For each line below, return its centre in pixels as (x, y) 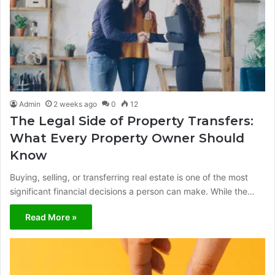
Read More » (51, 217)
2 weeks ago (75, 104)
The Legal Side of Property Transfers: (132, 121)
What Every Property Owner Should (127, 138)
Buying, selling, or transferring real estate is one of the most (129, 177)
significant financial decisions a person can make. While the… (132, 191)
